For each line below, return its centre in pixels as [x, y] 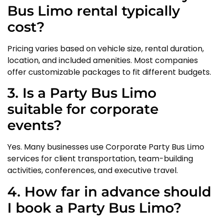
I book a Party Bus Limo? [94, 208]
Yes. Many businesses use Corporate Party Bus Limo [106, 147]
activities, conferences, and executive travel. [93, 171]
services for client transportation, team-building [100, 159]
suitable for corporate [83, 109]
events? [34, 125]
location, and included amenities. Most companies [103, 60]
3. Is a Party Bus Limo [82, 93]
